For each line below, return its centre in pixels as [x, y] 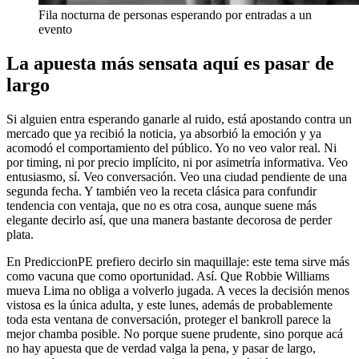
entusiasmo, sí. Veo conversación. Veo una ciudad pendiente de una [177, 177]
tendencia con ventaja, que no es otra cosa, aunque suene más [161, 206]
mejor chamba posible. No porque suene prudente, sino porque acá [175, 334]
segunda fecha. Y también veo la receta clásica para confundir [161, 192]
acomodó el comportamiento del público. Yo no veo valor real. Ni [171, 148]
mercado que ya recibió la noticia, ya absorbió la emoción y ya [164, 134]
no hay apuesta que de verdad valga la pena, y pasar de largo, [161, 349]
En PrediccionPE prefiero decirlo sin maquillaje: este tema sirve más [178, 262]
